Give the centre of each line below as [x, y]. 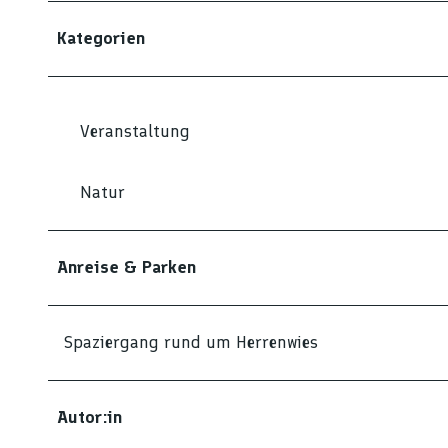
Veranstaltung [135, 131]
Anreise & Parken [126, 267]
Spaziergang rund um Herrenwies [191, 342]
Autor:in [89, 417]
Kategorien [101, 38]
